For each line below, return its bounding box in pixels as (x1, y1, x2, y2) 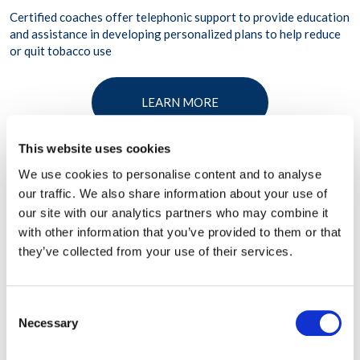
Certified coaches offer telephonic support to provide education (10, 10, 350, 25)
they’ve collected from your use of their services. (18, 243, 292, 258)
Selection (6, 318, 55, 333)
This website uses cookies (18, 141, 171, 156)
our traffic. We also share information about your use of (18, 186, 327, 200)
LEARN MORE (141, 95, 219, 110)
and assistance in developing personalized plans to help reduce (10, 27, 341, 42)
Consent (6, 299, 51, 313)
